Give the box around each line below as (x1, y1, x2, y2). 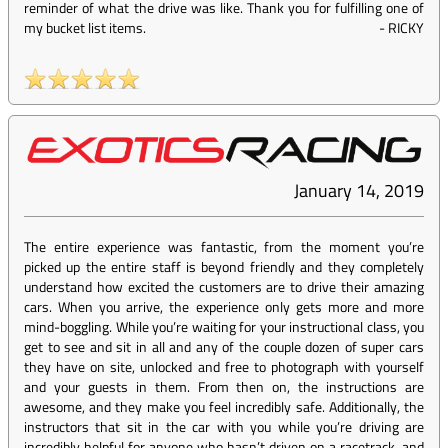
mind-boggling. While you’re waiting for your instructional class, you (24, 316, 424, 338)
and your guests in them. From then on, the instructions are (24, 376, 424, 398)
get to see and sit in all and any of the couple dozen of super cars (24, 336, 424, 358)
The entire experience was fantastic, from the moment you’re (24, 236, 424, 258)
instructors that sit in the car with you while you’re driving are (24, 416, 424, 438)
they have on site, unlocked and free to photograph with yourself (24, 356, 424, 378)
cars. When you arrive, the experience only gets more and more (24, 296, 424, 318)
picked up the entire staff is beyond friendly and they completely (24, 256, 424, 278)
